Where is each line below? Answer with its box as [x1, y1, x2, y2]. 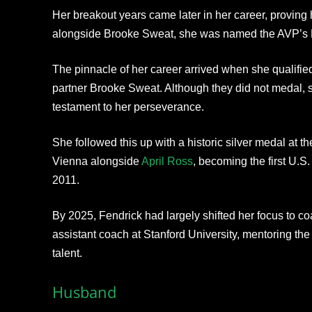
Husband [52, 281, 116, 303]
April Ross [141, 155, 193, 168]
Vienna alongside [52, 155, 141, 168]
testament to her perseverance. [52, 101, 204, 114]
